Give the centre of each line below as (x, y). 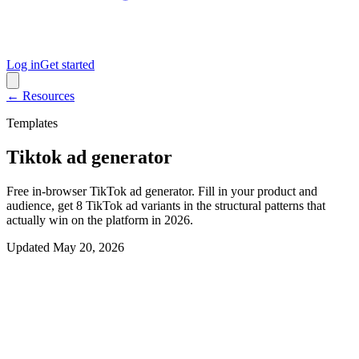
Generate (45, 329)
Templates (32, 123)
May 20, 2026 (89, 247)
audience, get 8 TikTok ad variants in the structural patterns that (166, 205)
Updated (28, 247)
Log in (23, 65)
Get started (67, 65)
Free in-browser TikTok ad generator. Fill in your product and (162, 191)
